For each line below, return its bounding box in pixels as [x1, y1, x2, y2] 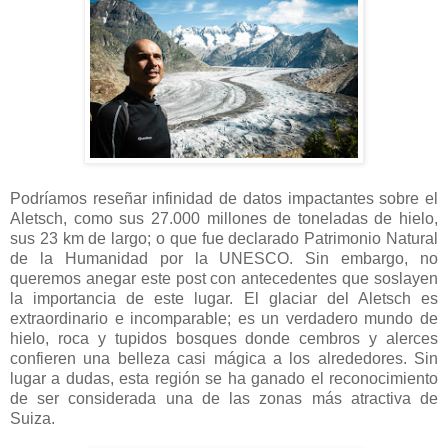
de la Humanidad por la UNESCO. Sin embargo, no [10, 249, 438, 267]
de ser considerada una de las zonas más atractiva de [10, 389, 438, 407]
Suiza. [10, 409, 55, 427]
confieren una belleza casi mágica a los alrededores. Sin [10, 349, 438, 367]
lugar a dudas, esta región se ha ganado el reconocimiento [10, 369, 438, 387]
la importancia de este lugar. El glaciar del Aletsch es [10, 289, 438, 307]
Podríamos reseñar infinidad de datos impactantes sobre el [10, 189, 438, 207]
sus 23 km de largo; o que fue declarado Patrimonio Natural [10, 229, 438, 247]
